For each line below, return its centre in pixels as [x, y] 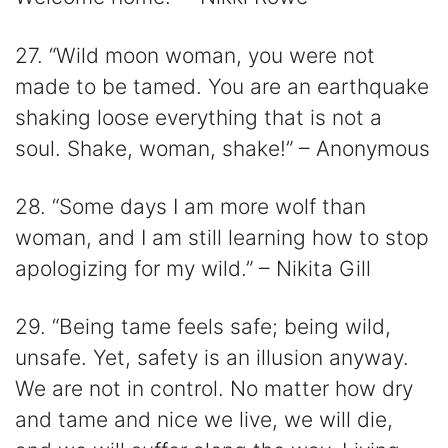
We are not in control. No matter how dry [214, 389]
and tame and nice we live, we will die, [204, 420]
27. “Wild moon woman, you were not [195, 55]
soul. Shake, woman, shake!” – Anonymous [222, 148]
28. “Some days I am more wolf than [190, 206]
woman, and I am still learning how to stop [222, 237]
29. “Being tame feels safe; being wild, [203, 327]
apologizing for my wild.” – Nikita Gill [193, 268]
